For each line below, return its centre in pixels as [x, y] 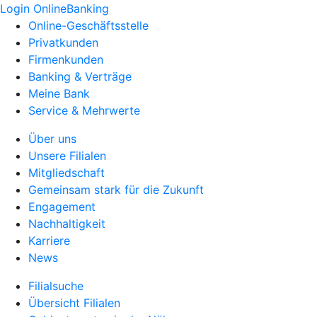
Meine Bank [59, 93]
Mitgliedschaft [67, 173]
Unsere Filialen [67, 156]
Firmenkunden [66, 59]
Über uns [52, 139]
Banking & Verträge [80, 76]
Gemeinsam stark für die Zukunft [116, 190]
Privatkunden [63, 42]
